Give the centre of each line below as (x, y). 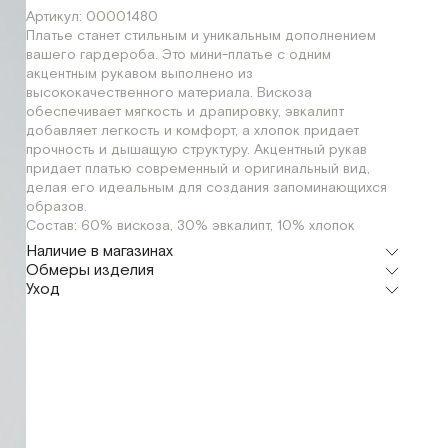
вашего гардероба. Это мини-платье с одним (178, 55)
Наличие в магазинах (99, 251)
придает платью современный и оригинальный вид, (197, 169)
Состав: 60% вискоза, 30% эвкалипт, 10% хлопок (190, 226)
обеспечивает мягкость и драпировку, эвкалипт (184, 112)
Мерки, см (74, 313)
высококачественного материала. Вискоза (168, 93)
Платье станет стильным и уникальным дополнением (200, 36)
